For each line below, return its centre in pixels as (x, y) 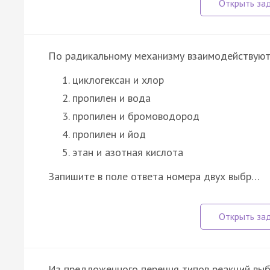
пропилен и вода (111, 98)
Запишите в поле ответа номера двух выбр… (154, 176)
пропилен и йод (109, 134)
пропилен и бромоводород (136, 116)
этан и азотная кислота (128, 152)
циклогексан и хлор (118, 80)
